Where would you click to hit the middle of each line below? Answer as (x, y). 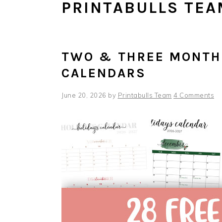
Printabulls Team (145, 95)
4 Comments (194, 95)
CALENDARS (104, 73)
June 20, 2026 (84, 95)
